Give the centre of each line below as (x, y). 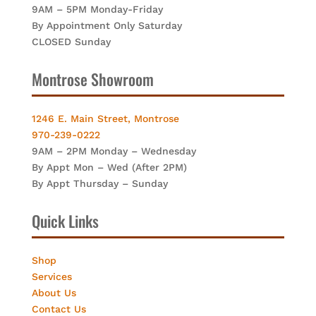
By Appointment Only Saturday (107, 25)
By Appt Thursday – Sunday (99, 183)
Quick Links (65, 220)
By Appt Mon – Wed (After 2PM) (109, 167)
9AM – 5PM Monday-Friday (97, 9)
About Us (54, 292)
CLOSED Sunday (71, 41)
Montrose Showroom (92, 79)
